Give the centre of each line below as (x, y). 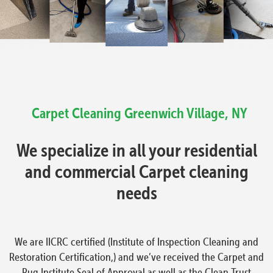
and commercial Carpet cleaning (136, 171)
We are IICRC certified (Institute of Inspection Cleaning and (136, 241)
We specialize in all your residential (136, 150)
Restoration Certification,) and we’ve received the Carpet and (136, 257)
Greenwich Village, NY (186, 113)
